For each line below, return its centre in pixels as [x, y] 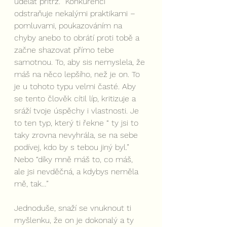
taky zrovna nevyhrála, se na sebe [77, 135]
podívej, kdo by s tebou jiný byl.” [73, 147]
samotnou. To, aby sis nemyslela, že [81, 62]
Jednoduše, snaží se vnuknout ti [74, 208]
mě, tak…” [31, 183]
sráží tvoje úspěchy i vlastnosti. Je [78, 110]
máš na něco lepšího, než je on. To [78, 74]
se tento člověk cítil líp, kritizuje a [76, 98]
